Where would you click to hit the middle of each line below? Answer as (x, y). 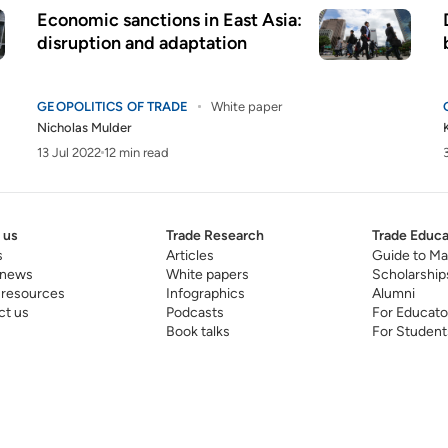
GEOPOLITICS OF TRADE (113, 106)
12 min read (137, 152)
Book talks (197, 331)
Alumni (393, 293)
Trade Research (214, 235)
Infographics (205, 293)
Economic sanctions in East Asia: (170, 20)
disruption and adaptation (142, 43)
